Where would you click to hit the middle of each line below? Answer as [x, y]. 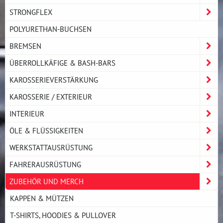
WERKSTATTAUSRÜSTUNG [51, 147]
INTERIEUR [27, 113]
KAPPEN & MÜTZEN [42, 198]
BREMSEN [25, 46]
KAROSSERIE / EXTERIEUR [51, 96]
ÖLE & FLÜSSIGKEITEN [46, 130]
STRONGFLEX [31, 12]
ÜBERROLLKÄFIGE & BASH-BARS [62, 62]
